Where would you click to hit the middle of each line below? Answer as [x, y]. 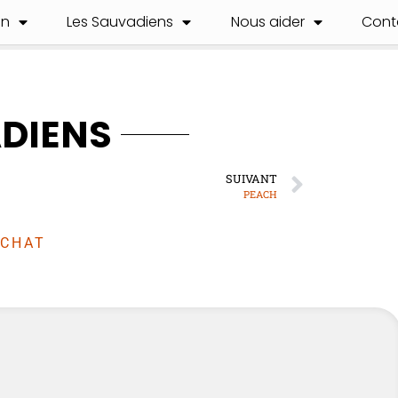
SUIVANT [251, 179]
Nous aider [267, 22]
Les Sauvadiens [120, 22]
